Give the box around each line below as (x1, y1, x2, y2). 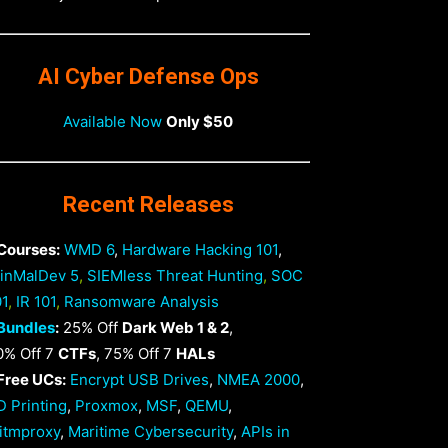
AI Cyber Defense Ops (37, 64, 259, 89)
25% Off (59, 318, 122, 337)
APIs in (241, 422, 290, 441)
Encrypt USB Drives (70, 370, 209, 389)
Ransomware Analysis (64, 292, 219, 311)
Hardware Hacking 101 (122, 240, 278, 259)
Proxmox (75, 396, 138, 415)
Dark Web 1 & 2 (122, 318, 229, 337)
